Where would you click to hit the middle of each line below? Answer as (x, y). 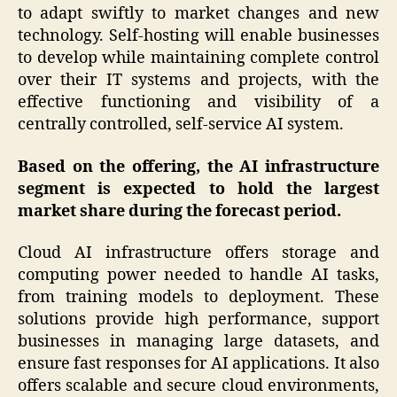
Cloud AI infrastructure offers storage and (198, 253)
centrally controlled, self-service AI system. (181, 125)
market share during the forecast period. (179, 211)
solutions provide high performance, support (198, 320)
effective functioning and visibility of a (198, 103)
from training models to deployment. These (198, 298)
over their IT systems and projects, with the (198, 81)
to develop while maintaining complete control (198, 58)
